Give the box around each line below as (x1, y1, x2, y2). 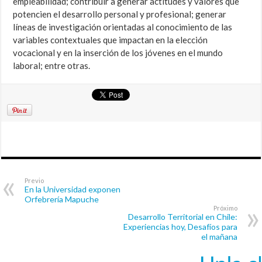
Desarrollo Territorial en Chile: (127, 212, 237, 222)
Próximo (213, 204, 237, 212)
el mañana (201, 232, 237, 242)
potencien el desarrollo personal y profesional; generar (13, 9, 227, 20)
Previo (25, 177, 44, 185)
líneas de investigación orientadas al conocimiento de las (13, 22, 233, 33)
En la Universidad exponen (25, 184, 121, 195)
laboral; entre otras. (13, 60, 91, 71)
